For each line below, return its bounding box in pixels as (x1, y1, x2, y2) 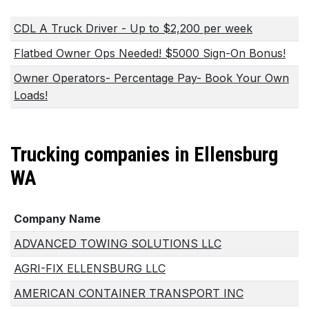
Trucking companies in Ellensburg (10, 143, 278, 167)
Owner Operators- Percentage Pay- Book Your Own (14, 71, 289, 86)
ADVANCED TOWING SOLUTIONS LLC (14, 236, 221, 250)
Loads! (14, 88, 48, 103)
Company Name (14, 211, 101, 226)
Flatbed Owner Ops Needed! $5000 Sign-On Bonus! (14, 46, 286, 61)
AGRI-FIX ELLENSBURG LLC (14, 261, 166, 275)
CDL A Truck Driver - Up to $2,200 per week (14, 21, 252, 36)
